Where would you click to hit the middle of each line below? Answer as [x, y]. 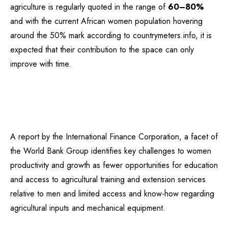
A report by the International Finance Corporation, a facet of [114, 137]
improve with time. [41, 64]
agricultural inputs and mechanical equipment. [88, 208]
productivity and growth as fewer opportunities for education [114, 165]
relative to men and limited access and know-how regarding [112, 194]
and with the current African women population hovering [106, 21]
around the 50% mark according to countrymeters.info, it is [111, 35]
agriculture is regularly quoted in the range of [89, 7]
